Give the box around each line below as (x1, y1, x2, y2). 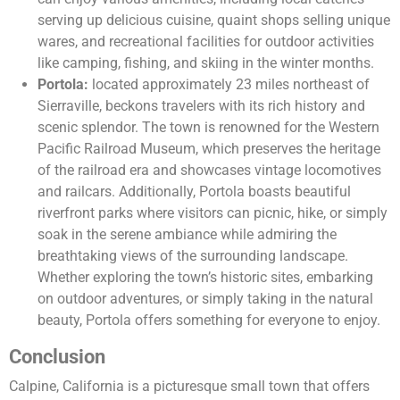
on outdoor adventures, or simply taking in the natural (37, 290, 373, 308)
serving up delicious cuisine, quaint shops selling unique (37, 12, 390, 29)
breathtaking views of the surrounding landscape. (37, 247, 348, 265)
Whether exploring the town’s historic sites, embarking (37, 269, 373, 287)
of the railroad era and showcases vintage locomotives (37, 162, 381, 179)
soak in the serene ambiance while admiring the (37, 226, 337, 244)
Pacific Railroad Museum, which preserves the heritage (37, 140, 380, 158)
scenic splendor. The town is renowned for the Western (37, 119, 379, 137)
